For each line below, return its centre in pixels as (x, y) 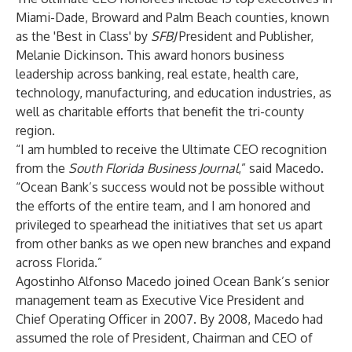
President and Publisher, (245, 36)
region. (35, 130)
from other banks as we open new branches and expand (173, 244)
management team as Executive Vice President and (160, 300)
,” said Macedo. (281, 168)
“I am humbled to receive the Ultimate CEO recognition (171, 149)
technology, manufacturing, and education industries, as (174, 93)
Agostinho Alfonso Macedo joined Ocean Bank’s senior (172, 281)
